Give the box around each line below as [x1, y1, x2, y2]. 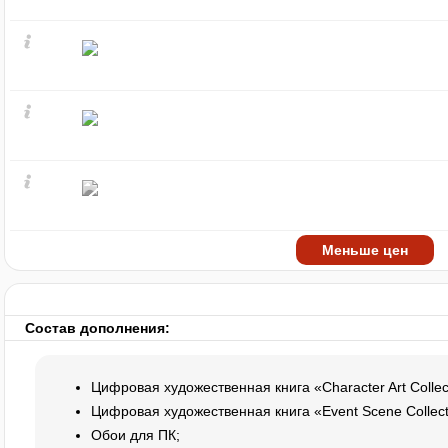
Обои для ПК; [91, 427, 180, 443]
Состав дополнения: [25, 320, 170, 336]
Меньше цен [321, 242, 408, 258]
